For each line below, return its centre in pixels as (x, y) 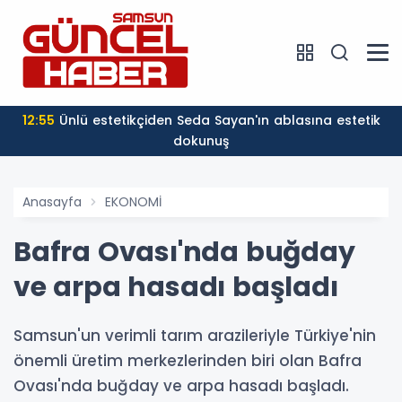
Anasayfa (52, 201)
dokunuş (201, 140)
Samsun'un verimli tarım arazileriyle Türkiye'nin (195, 335)
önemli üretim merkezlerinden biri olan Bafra (188, 360)
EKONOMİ (133, 201)
